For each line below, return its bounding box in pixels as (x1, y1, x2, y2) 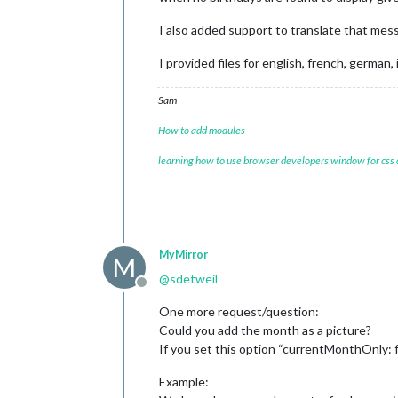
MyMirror (159, 248, 208, 261)
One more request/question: (159, 304, 319, 319)
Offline (140, 283, 184, 299)
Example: (159, 374, 209, 389)
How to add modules (158, 123, 245, 137)
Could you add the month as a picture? (159, 322, 371, 338)
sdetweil (170, 271, 218, 286)
